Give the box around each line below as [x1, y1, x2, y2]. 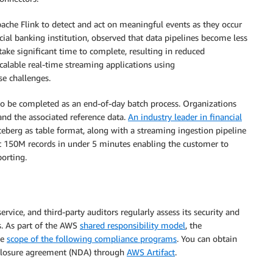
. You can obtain [177, 233, 237, 244]
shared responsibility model [80, 219, 185, 230]
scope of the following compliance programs [7, 233, 177, 244]
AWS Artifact [127, 246, 175, 257]
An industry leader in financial [128, 112, 242, 122]
